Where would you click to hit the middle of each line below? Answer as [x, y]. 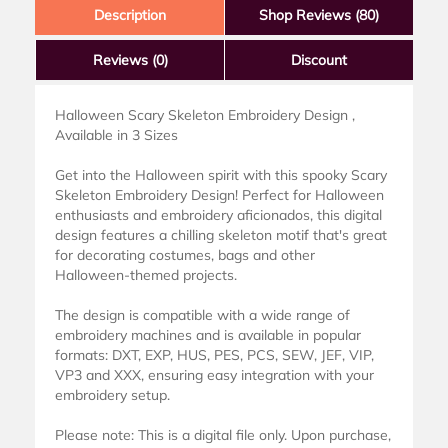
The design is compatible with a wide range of [202, 314]
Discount [319, 59]
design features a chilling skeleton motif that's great [221, 234]
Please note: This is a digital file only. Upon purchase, [223, 434]
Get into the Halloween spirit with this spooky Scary [221, 174]
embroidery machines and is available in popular [208, 334]
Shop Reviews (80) [319, 14]
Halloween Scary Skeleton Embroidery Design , [205, 114]
